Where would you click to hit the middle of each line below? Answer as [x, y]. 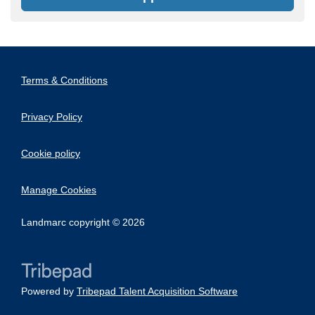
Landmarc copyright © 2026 [83, 222]
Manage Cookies [59, 190]
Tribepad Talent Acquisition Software [157, 291]
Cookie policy [51, 153]
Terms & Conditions [64, 80]
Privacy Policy [52, 117]
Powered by [49, 291]
